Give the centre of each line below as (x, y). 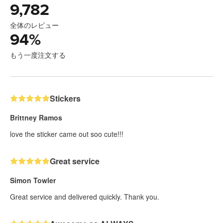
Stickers (65, 99)
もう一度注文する (38, 55)
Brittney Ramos (36, 118)
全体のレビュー (34, 25)
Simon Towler (33, 180)
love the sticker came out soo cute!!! (67, 134)
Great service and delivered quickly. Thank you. (85, 197)
